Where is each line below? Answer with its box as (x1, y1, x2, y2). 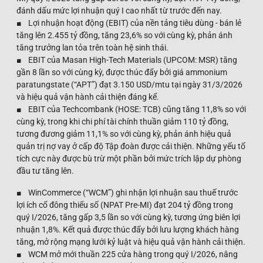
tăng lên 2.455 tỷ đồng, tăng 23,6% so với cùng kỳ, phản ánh (16, 30, 232, 40)
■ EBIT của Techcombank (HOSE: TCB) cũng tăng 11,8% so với (16, 104, 246, 114)
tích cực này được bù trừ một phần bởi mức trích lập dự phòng (16, 153, 241, 163)
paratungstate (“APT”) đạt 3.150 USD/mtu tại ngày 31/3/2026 (16, 79, 242, 89)
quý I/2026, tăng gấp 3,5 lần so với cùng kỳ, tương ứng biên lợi (16, 212, 240, 222)
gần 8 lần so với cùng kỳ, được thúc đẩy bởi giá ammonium (16, 67, 227, 77)
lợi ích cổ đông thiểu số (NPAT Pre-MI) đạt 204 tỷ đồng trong (16, 200, 233, 210)
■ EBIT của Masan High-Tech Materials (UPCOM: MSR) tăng (16, 55, 237, 65)
